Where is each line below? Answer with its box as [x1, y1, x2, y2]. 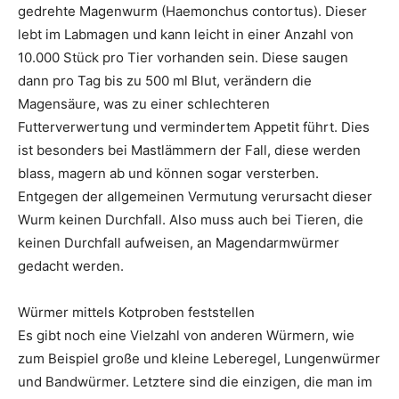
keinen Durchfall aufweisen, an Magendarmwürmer [18, 234, 339, 252]
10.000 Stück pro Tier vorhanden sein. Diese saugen [18, 49, 348, 67]
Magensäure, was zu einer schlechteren [18, 95, 270, 113]
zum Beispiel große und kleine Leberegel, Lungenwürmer [18, 350, 380, 368]
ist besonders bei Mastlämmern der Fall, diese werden [18, 142, 361, 159]
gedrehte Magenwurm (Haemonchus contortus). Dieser [18, 3, 367, 20]
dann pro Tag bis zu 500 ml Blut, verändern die [18, 72, 312, 90]
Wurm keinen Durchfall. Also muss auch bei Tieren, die [18, 211, 363, 229]
